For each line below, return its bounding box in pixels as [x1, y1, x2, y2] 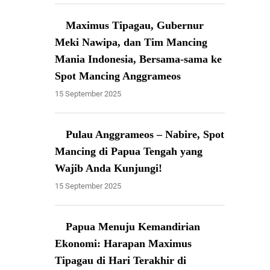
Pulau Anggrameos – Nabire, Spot [66, 128, 225, 140]
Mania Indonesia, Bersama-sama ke [55, 52, 222, 65]
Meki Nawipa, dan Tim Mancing [55, 36, 208, 48]
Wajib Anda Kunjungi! [55, 162, 163, 174]
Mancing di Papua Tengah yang [55, 145, 203, 157]
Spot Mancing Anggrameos [55, 69, 181, 82]
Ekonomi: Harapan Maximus [55, 237, 192, 250]
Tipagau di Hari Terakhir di [55, 254, 187, 266]
